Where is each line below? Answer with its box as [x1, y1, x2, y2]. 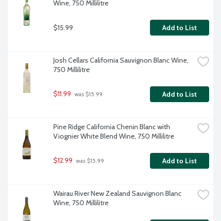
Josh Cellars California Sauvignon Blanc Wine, [53, 56, 188, 65]
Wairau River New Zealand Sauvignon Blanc [53, 189, 182, 198]
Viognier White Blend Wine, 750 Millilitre [53, 132, 174, 141]
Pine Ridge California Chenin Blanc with [53, 122, 170, 132]
